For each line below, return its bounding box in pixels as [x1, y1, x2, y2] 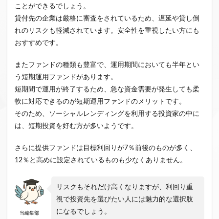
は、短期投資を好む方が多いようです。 [15, 123, 138, 130]
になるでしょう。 [56, 208, 111, 216]
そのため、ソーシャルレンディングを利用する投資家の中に [15, 110, 199, 118]
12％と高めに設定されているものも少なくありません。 [15, 157, 187, 164]
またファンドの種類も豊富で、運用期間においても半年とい [15, 62, 199, 69]
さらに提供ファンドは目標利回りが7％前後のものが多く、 [15, 145, 197, 152]
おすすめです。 [15, 40, 63, 47]
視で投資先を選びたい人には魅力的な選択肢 [56, 196, 193, 203]
